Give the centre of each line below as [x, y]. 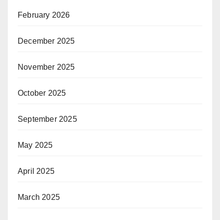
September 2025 [47, 119]
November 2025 [46, 67]
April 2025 [36, 171]
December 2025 [46, 41]
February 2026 [44, 15]
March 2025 [39, 197]
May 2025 [35, 145]
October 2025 [42, 93]
